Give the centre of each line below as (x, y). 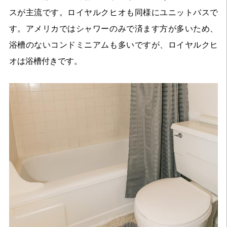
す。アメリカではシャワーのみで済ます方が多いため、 (113, 29)
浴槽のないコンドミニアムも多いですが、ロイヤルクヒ (113, 45)
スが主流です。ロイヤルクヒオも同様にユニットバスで (113, 13)
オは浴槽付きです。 (45, 61)
